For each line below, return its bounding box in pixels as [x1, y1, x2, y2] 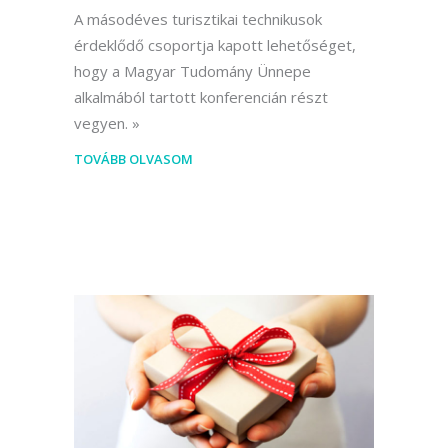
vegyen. [74, 113, 128, 134]
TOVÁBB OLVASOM [74, 150, 193, 169]
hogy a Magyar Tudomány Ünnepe [74, 61, 311, 82]
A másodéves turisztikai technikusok [74, 9, 322, 30]
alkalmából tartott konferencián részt [74, 87, 328, 108]
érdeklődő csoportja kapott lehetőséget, [74, 35, 356, 56]
